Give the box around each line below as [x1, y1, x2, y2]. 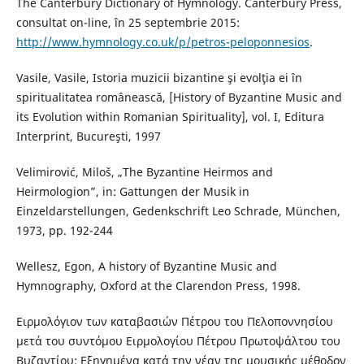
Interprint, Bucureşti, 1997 [15, 128, 161, 145]
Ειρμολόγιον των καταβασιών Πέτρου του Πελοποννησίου [15, 314, 333, 330]
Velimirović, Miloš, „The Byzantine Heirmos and [15, 164, 273, 180]
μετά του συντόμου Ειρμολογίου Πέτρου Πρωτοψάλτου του [15, 333, 340, 349]
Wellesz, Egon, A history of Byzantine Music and [15, 258, 277, 275]
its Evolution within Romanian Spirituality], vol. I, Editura [15, 109, 324, 125]
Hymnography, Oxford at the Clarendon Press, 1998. [15, 278, 301, 294]
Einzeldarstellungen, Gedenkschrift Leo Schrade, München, [15, 203, 340, 219]
